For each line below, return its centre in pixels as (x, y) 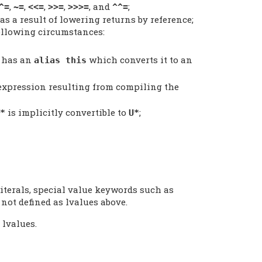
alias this (60, 60)
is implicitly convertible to (67, 112)
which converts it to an (139, 59)
